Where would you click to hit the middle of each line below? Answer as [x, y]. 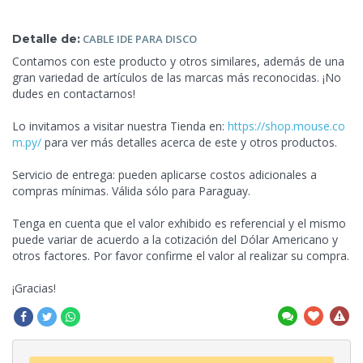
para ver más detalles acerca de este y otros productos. [189, 142]
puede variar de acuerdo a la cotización [117, 239]
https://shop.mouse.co [286, 126]
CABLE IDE [109, 38]
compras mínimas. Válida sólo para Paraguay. [131, 190]
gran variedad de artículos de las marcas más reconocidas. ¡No [177, 77]
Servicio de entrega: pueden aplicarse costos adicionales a [164, 174]
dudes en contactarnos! [74, 93]
